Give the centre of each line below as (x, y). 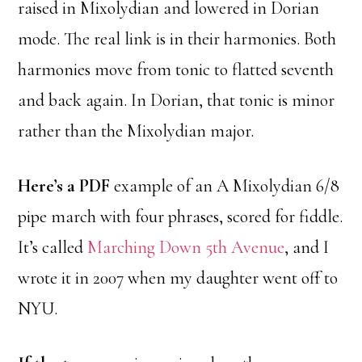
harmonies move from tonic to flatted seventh (176, 70)
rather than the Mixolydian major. (136, 131)
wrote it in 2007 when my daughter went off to (178, 278)
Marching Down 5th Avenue (186, 248)
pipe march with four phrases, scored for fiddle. (181, 217)
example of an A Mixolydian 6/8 (225, 186)
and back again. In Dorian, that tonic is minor (177, 101)
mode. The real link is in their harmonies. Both (177, 39)
